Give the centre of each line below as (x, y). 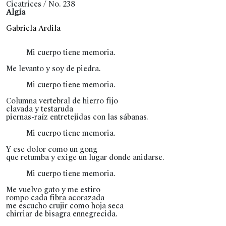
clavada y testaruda (41, 109)
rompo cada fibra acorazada (55, 197)
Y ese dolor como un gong (52, 149)
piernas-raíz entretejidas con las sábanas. (77, 117)
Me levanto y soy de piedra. (53, 68)
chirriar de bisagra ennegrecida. (62, 214)
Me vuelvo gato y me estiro (53, 189)
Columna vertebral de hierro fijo (62, 101)
